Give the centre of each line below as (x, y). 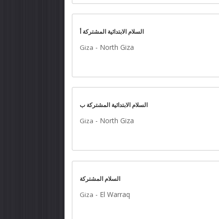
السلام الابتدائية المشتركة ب (114, 105)
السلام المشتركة (100, 179)
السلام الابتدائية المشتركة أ (112, 32)
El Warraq (115, 194)
